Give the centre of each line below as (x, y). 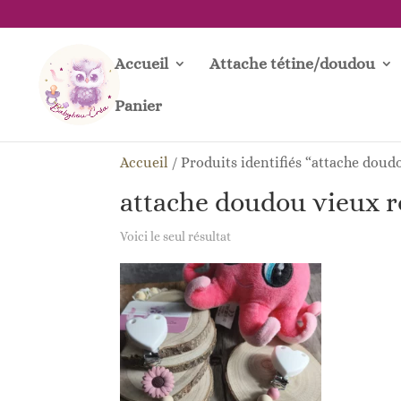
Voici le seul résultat (176, 236)
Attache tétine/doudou (292, 64)
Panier (138, 106)
